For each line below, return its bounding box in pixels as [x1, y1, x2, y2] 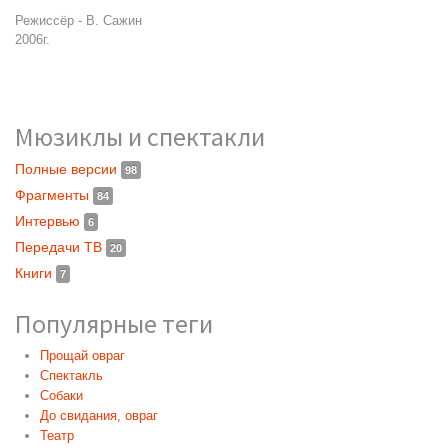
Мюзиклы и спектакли [15, 120, 265, 154]
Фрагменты [15, 187, 93, 204]
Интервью [15, 213, 84, 230]
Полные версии [15, 161, 121, 178]
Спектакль [40, 368, 103, 384]
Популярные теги [15, 307, 213, 341]
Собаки [40, 388, 83, 404]
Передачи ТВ [15, 239, 106, 256]
